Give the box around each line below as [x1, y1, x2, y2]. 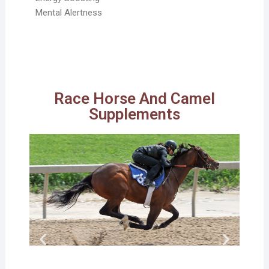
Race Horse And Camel [53, 89, 215, 107]
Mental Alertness [35, 7, 102, 18]
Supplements [88, 104, 180, 123]
